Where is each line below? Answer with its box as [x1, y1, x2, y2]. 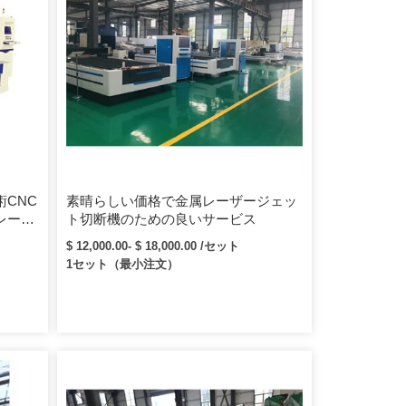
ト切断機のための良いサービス [66, 210, 257, 227]
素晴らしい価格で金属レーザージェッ [66, 192, 298, 208]
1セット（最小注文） [66, 256, 179, 271]
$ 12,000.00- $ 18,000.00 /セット [66, 238, 240, 253]
